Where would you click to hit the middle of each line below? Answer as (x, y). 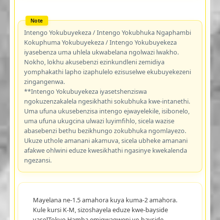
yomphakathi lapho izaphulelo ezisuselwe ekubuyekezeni (107, 71)
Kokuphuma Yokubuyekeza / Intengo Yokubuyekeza (100, 42)
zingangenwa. (44, 81)
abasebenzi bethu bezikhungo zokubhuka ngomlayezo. (105, 130)
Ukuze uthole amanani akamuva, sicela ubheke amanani (106, 140)
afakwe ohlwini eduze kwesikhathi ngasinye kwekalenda (105, 150)
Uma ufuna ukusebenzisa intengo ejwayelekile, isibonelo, (107, 111)
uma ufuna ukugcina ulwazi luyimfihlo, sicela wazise (99, 121)
